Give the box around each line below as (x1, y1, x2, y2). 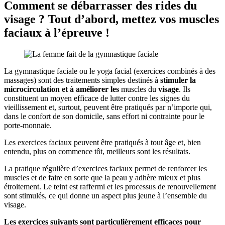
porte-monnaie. (4, 121, 52, 130)
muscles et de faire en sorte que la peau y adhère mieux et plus (4, 173, 200, 182)
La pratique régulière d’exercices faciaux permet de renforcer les (4, 164, 207, 173)
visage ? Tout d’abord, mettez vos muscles (4, 12, 219, 26)
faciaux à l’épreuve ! (4, 26, 109, 39)
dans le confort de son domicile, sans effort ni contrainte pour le (4, 111, 204, 121)
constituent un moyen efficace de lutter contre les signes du (4, 93, 190, 102)
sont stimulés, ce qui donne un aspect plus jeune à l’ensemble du (4, 191, 207, 200)
